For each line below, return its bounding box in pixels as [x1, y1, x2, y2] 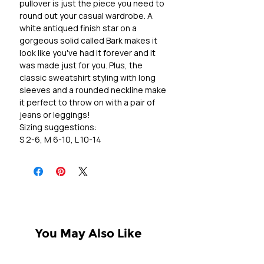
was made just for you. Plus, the [19, 60, 143, 71]
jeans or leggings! [19, 109, 90, 121]
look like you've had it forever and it [19, 47, 156, 59]
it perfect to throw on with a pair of [19, 97, 155, 108]
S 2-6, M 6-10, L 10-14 [19, 134, 101, 146]
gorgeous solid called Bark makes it [19, 35, 157, 47]
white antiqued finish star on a [19, 22, 137, 34]
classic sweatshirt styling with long [19, 72, 156, 84]
